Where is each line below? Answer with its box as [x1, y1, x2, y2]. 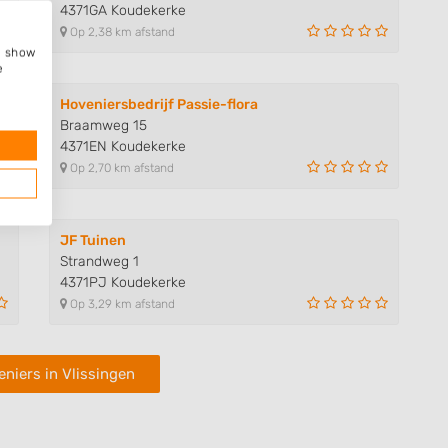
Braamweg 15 [60, 116, 147, 134]
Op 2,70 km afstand [67, 160, 174, 175]
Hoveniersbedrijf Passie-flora [60, 95, 258, 113]
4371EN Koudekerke [60, 137, 186, 155]
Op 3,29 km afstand [67, 296, 175, 311]
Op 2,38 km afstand [67, 24, 175, 39]
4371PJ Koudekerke [60, 273, 186, 291]
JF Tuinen [60, 231, 126, 249]
